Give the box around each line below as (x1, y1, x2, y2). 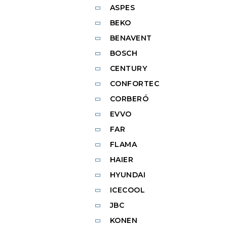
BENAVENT (109, 33, 152, 43)
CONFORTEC (109, 79, 159, 89)
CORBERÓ (109, 94, 148, 104)
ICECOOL (109, 185, 145, 195)
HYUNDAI (109, 170, 145, 180)
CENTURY (109, 64, 147, 73)
